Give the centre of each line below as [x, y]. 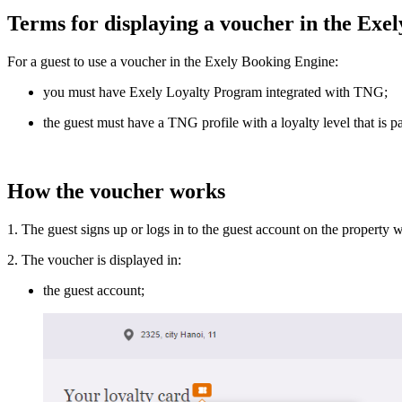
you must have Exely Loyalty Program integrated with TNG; [215, 92]
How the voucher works [116, 191]
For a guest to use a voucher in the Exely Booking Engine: [173, 61]
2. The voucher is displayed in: [94, 259]
